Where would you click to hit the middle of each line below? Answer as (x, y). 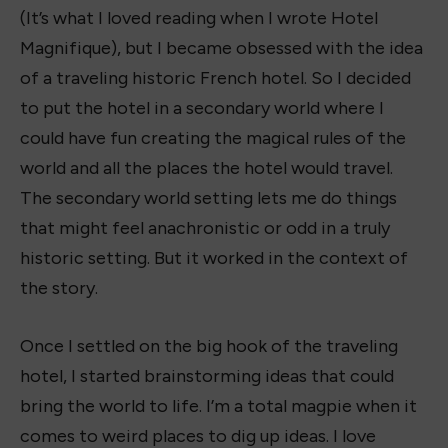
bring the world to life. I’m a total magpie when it (218, 406)
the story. (59, 288)
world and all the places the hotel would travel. (206, 168)
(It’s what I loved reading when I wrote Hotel (199, 18)
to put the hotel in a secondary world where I (202, 108)
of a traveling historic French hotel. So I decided (215, 78)
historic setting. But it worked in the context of (214, 258)
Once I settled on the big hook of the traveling (209, 346)
